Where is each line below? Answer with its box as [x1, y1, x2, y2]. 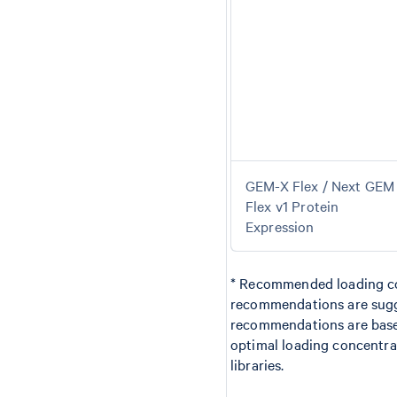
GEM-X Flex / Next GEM [245, 175, 395, 195]
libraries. [230, 354, 284, 374]
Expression [245, 216, 315, 236]
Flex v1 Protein [245, 196, 339, 215]
